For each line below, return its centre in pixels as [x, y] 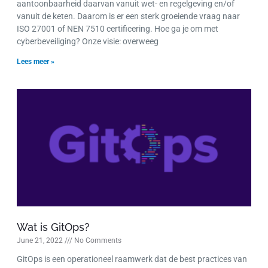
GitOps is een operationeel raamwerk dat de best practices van [132, 259]
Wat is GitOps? [53, 227]
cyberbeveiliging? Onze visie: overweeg [88, 42]
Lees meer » [36, 62]
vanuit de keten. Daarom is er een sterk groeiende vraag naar [128, 16]
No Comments [97, 241]
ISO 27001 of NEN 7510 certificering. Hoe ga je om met [118, 29]
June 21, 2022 [41, 241]
